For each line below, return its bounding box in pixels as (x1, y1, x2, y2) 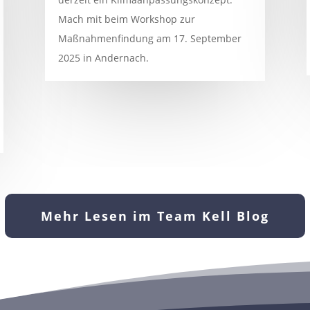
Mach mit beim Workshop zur (57, 12, 195, 26)
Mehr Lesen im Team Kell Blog (41, 208, 269, 225)
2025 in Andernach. (57, 51, 149, 64)
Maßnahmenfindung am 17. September (57, 31, 241, 45)
